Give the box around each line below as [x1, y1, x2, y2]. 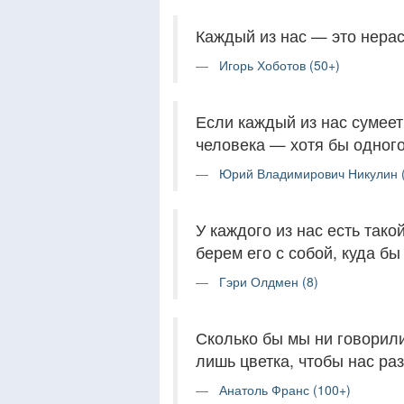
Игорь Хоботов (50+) [219, 55, 340, 74]
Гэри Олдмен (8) [219, 271, 318, 290]
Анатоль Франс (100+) [219, 380, 351, 399]
